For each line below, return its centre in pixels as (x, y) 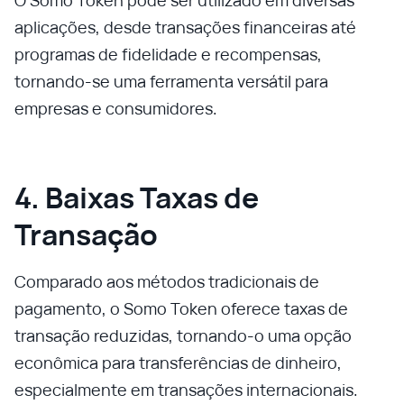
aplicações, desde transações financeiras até (185, 27)
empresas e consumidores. (116, 108)
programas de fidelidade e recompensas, (168, 54)
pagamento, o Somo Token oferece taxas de (181, 308)
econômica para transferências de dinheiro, (178, 363)
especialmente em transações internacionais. (186, 390)
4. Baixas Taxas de (137, 197)
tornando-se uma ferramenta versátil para (171, 81)
